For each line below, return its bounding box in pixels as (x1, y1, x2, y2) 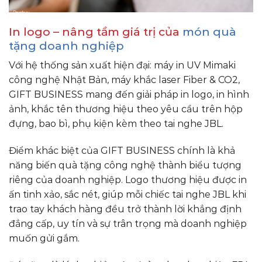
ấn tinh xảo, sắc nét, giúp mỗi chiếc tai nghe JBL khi (9, 189, 246, 201)
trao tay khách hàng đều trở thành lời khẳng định (9, 204, 242, 215)
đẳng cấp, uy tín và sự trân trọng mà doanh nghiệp (9, 218, 247, 230)
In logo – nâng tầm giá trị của (9, 24, 182, 39)
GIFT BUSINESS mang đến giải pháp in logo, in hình (9, 89, 249, 101)
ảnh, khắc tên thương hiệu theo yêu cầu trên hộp (9, 104, 243, 115)
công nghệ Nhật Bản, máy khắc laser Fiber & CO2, (9, 74, 240, 86)
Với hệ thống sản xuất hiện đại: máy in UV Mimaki (9, 60, 236, 71)
